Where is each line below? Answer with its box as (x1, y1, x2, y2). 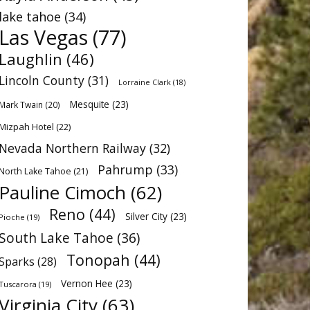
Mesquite (70, 98, 109, 111)
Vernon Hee (61, 277, 113, 290)
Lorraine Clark (118, 77, 171, 87)
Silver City (125, 210, 167, 223)
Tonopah (66, 250, 130, 270)
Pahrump (98, 161, 153, 178)
